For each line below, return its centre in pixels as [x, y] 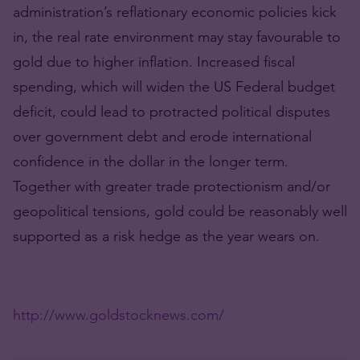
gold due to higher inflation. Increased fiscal [154, 61]
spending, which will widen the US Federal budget [174, 86]
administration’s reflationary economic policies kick [175, 12]
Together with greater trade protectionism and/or [172, 186]
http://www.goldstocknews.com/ [119, 315]
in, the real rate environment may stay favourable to [177, 37]
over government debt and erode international [162, 136]
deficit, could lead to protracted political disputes [172, 111]
